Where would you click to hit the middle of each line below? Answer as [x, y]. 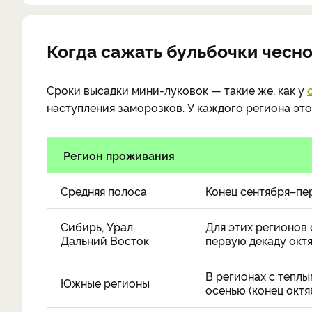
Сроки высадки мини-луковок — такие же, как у [177, 90]
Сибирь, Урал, [98, 226]
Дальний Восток [105, 240]
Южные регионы [105, 283]
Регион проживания [119, 155]
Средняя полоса [104, 191]
